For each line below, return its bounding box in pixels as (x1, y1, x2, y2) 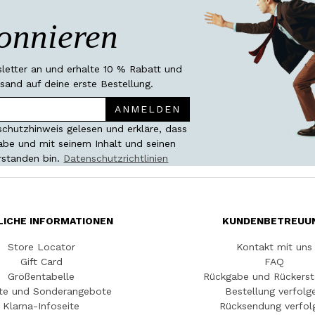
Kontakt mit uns (236, 241, 312, 253)
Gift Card (20, 256, 63, 268)
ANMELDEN (114, 103, 181, 115)
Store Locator (7, 241, 75, 253)
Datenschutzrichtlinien (63, 153, 169, 165)
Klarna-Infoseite (3, 300, 79, 312)
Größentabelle (8, 271, 75, 283)
